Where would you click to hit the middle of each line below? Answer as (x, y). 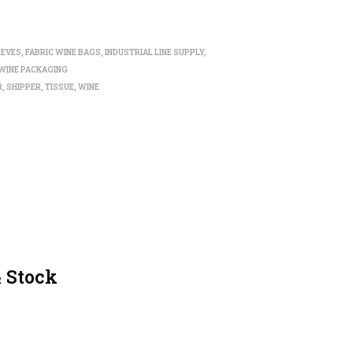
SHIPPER (24, 87)
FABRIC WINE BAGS (63, 52)
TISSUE (60, 87)
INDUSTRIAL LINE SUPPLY (155, 52)
